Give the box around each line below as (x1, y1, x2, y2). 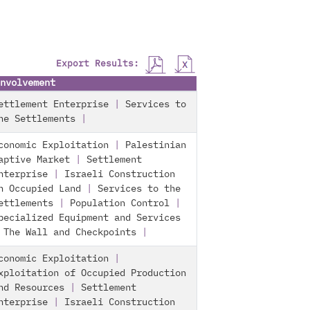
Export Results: (56, 60, 145, 69)
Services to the (98, 184, 181, 194)
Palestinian (125, 140, 186, 150)
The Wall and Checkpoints (3, 228, 136, 237)
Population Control (70, 199, 170, 208)
